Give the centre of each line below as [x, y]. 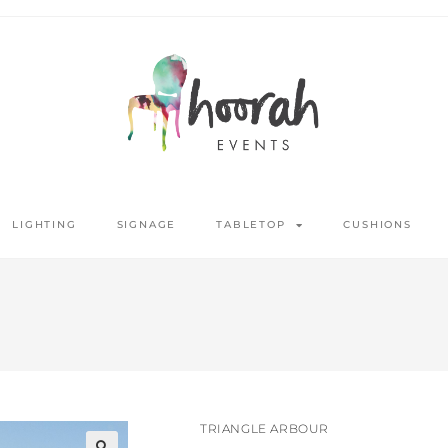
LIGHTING [44, 225]
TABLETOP [251, 225]
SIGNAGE [146, 225]
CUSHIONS [377, 225]
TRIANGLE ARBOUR [264, 429]
